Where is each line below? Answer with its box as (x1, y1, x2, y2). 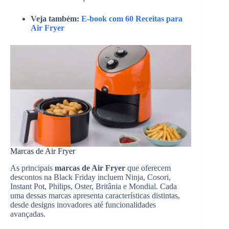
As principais (10, 164, 55, 173)
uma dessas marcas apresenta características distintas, (10, 191, 180, 200)
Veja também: (31, 14, 81, 23)
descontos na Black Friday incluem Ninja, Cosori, (10, 173, 171, 182)
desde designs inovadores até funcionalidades (10, 200, 156, 210)
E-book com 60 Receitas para (81, 14, 182, 23)
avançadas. (10, 210, 45, 219)
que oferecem (125, 164, 171, 173)
